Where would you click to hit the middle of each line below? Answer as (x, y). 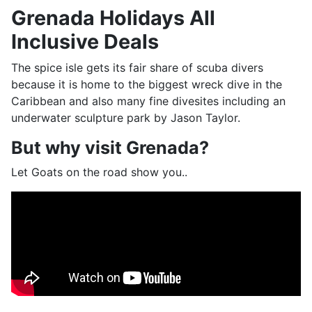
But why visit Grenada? (110, 148)
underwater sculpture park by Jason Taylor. (126, 118)
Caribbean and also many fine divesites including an (148, 101)
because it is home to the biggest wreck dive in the (147, 85)
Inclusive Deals (85, 42)
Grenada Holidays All (113, 18)
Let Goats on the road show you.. (99, 172)
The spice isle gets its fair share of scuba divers (137, 68)
